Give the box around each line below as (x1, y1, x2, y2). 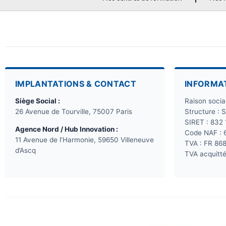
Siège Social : (15, 97, 60, 105)
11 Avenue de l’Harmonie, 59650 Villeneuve (15, 136, 154, 144)
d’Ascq (15, 146, 36, 155)
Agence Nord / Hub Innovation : (15, 125, 118, 134)
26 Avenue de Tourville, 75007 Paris (15, 107, 132, 116)
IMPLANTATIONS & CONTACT (15, 79, 136, 89)
